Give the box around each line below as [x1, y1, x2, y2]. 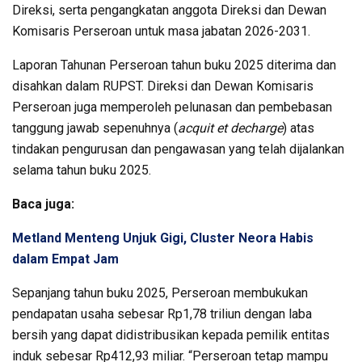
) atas [283, 120, 314, 136]
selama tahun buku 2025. [12, 162, 151, 178]
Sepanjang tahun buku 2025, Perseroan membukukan [12, 284, 308, 301]
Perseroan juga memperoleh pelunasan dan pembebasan [12, 99, 332, 115]
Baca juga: [12, 196, 74, 212]
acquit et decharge [178, 120, 283, 136]
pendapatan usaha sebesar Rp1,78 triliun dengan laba [12, 305, 312, 322]
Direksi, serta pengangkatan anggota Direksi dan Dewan [12, 2, 326, 18]
